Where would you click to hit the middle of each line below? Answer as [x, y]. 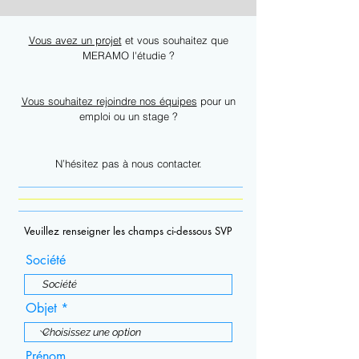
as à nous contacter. [155, 163]
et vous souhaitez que [175, 40]
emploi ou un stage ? [128, 116]
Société [46, 260]
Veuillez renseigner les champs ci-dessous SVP [128, 231]
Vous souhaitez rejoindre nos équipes [109, 101]
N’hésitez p [81, 163]
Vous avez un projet [75, 40]
